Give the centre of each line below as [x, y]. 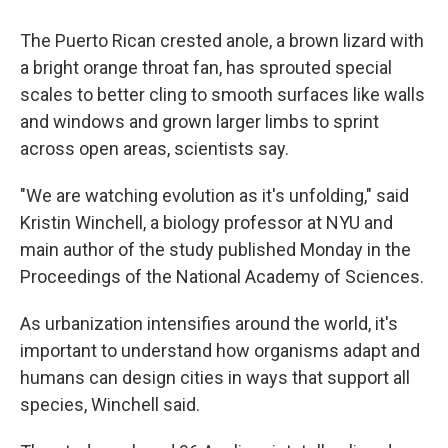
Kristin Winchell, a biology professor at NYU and [206, 222]
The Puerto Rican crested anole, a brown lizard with [222, 40]
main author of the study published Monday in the [215, 249]
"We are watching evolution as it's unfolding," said [214, 195]
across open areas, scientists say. [154, 148]
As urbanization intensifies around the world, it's [209, 323]
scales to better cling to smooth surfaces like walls [222, 94]
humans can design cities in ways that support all [215, 377]
